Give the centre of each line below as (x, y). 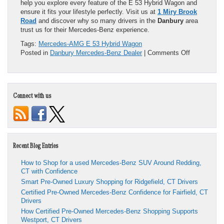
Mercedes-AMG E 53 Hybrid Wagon (90, 43)
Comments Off (169, 52)
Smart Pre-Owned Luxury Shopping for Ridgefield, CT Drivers (109, 181)
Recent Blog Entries (36, 147)
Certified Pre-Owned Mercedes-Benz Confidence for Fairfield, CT (114, 192)
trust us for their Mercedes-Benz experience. (85, 29)
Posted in (35, 52)
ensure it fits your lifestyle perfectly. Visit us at (89, 11)
